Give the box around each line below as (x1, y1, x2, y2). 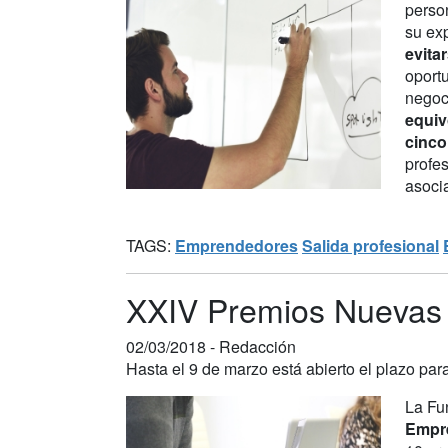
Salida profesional (302, 233, 439, 257)
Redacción (219, 334, 296, 358)
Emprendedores (175, 233, 298, 257)
